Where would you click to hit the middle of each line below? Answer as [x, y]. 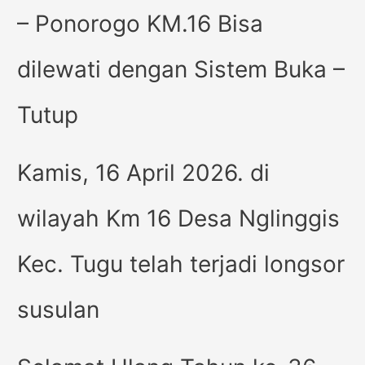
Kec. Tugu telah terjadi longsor [181, 264]
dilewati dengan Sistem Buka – [181, 69]
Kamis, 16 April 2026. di [144, 172]
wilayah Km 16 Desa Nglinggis [179, 218]
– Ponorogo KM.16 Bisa [141, 23]
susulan [59, 309]
